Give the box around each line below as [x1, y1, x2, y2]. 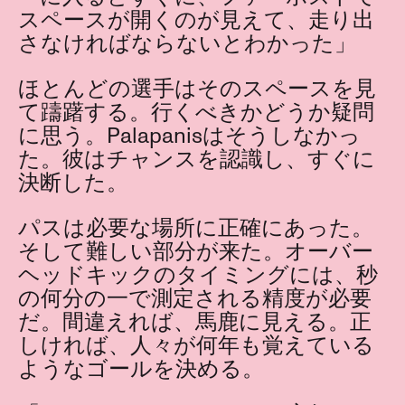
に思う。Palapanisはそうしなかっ [18, 123, 361, 150]
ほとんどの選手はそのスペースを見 [18, 76, 376, 103]
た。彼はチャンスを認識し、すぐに [18, 146, 375, 174]
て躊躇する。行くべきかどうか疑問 [18, 99, 374, 127]
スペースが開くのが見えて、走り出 [18, 7, 374, 34]
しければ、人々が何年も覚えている [18, 333, 374, 360]
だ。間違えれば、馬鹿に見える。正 [18, 309, 372, 336]
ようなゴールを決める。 [18, 356, 264, 383]
